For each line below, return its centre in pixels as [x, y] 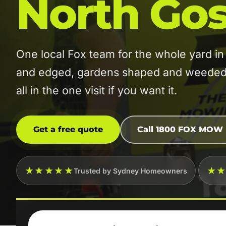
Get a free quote [68, 129]
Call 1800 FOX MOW [180, 129]
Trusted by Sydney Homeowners [131, 171]
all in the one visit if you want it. [97, 90]
